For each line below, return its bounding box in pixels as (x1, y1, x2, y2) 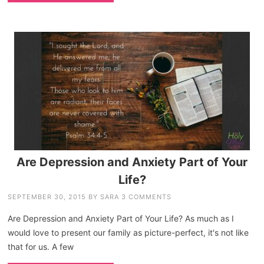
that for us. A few (8, 241, 74, 252)
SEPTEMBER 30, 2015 (8, 192, 87, 201)
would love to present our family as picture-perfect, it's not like (8, 227, 249, 237)
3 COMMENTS (121, 192, 172, 201)
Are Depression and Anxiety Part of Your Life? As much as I (8, 213, 235, 223)
